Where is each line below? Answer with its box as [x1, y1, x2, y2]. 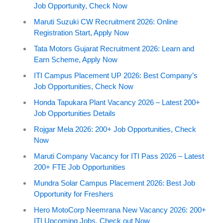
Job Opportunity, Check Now [34, 1, 127, 10]
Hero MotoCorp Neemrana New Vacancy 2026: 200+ [34, 205, 206, 214]
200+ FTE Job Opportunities [34, 162, 125, 171]
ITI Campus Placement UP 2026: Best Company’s [34, 71, 198, 80]
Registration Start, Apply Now [34, 28, 129, 37]
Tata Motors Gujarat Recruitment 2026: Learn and [34, 44, 194, 53]
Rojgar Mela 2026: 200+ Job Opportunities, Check [34, 124, 196, 133]
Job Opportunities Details [34, 109, 115, 117]
